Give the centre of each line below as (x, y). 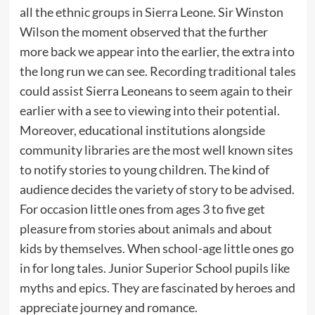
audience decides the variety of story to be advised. (157, 189)
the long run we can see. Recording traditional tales (157, 71)
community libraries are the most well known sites (156, 149)
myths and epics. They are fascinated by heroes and (157, 287)
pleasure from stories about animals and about (146, 228)
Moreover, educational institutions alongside (142, 130)
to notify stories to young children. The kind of (144, 169)
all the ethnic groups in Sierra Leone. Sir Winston (151, 12)
